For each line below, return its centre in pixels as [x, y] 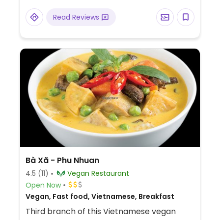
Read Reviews [77, 17]
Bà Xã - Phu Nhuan [62, 160]
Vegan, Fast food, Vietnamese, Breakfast [100, 196]
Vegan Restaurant [110, 173]
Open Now [43, 185]
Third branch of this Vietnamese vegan [100, 211]
